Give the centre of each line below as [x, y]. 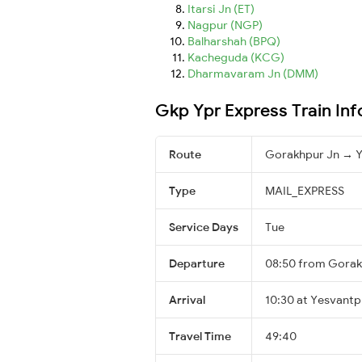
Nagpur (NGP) [225, 25]
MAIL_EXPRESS [305, 190]
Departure [197, 263]
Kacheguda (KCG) [236, 57]
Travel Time [200, 336]
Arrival [187, 299]
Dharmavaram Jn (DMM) [253, 73]
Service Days [204, 227]
